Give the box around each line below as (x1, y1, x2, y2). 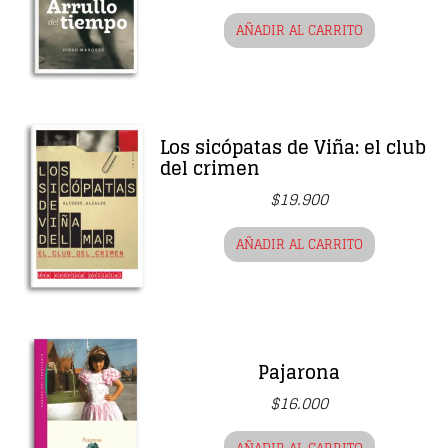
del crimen (160, 152, 260, 185)
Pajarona (258, 355, 340, 388)
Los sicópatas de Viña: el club (160, 131, 426, 164)
